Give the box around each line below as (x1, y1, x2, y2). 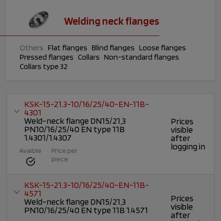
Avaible (19, 146, 42, 155)
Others (20, 42, 44, 52)
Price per (51, 146, 78, 155)
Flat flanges (48, 42, 88, 52)
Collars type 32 (20, 61, 68, 71)
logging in (171, 141, 206, 151)
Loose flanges (139, 42, 186, 52)
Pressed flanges (20, 52, 74, 62)
